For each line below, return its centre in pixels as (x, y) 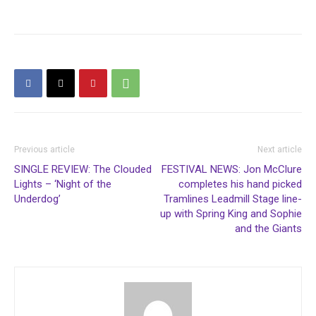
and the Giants (268, 229)
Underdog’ (37, 199)
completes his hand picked (240, 184)
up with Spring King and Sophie (231, 214)
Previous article (44, 150)
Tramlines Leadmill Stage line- (233, 199)
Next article (280, 150)
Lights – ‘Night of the (63, 184)
